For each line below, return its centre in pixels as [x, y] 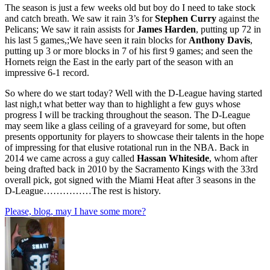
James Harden [166, 30]
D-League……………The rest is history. [83, 191]
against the [238, 19]
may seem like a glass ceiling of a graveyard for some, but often [125, 126]
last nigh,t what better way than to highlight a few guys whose [123, 104]
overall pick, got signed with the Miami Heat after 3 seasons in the [130, 180]
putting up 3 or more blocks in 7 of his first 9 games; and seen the [129, 51]
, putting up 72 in [228, 30]
